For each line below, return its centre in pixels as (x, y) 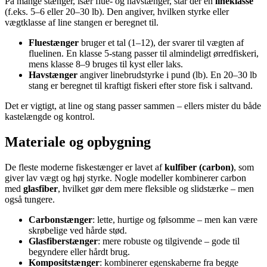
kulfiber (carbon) (199, 167)
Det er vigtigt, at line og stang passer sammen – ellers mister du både (133, 106)
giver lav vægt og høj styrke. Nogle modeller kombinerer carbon (125, 178)
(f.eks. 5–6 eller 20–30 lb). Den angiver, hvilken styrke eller (117, 12)
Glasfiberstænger (63, 241)
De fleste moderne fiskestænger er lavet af (85, 167)
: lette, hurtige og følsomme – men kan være (175, 220)
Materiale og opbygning (78, 142)
